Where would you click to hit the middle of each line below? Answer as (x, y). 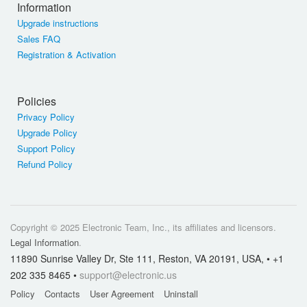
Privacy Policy (46, 117)
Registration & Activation (66, 54)
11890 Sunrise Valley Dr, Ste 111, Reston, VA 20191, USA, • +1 (147, 258)
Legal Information (45, 242)
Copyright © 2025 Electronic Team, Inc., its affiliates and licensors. (143, 227)
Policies (37, 101)
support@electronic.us (128, 275)
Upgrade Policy (47, 133)
